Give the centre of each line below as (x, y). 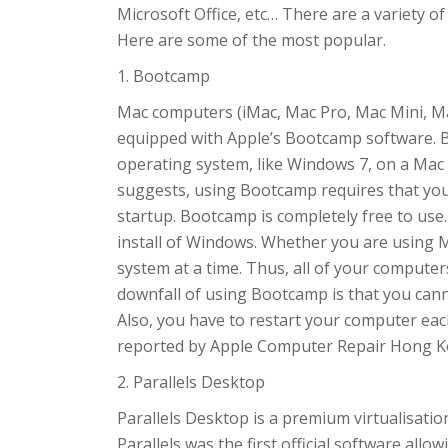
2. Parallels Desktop (191, 382)
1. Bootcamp (163, 76)
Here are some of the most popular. (251, 40)
